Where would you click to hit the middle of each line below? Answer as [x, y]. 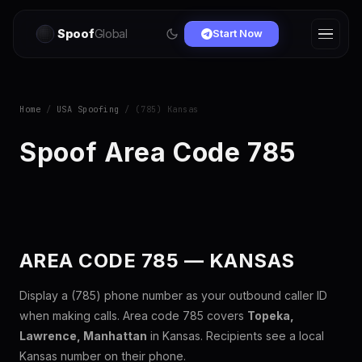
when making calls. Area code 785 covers [133, 316]
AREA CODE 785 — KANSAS [157, 261]
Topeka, [271, 316]
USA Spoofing [88, 109]
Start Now [237, 34]
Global [111, 34]
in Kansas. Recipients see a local [236, 336]
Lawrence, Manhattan [83, 336]
